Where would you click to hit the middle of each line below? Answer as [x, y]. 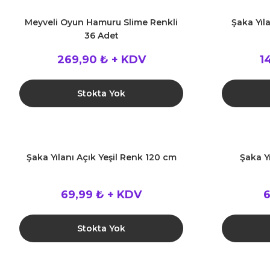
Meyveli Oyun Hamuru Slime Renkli [101, 22]
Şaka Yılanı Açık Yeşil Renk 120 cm [101, 157]
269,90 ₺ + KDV [101, 60]
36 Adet [101, 36]
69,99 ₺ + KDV [101, 195]
